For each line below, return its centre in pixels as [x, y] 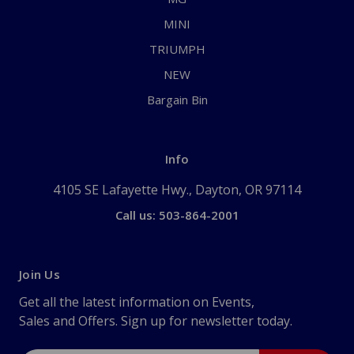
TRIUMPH [177, 49]
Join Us [40, 275]
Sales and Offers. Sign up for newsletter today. [156, 321]
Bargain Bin [177, 100]
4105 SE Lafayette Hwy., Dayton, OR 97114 [177, 190]
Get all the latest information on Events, [137, 302]
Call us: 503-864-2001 [177, 215]
